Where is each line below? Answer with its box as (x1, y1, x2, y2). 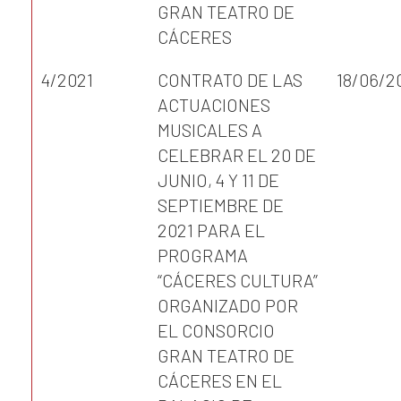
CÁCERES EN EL (158, 370, 282, 391)
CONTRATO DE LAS (158, 69, 303, 90)
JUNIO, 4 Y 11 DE (158, 169, 279, 191)
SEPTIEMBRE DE (158, 194, 284, 216)
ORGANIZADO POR (158, 294, 298, 316)
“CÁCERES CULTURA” (158, 269, 318, 291)
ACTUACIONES (158, 94, 270, 115)
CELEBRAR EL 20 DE (158, 144, 316, 166)
